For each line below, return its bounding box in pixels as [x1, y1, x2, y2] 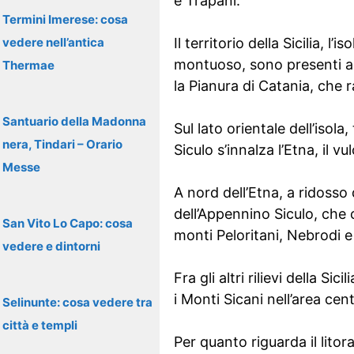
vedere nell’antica [2, 35, 104, 50]
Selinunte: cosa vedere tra [2, 295, 153, 310]
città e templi [2, 318, 77, 333]
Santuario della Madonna [2, 114, 146, 129]
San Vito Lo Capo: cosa [2, 216, 133, 231]
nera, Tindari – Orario [2, 137, 122, 152]
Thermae [2, 58, 55, 73]
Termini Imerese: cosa [2, 12, 128, 27]
